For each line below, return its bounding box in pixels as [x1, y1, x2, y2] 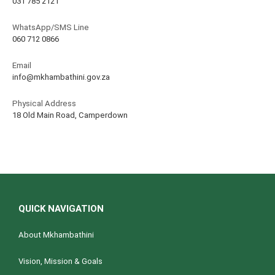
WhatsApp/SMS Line [12, 23, 89, 33]
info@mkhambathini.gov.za [12, 72, 110, 82]
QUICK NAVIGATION [18, 203, 104, 215]
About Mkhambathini [18, 230, 94, 240]
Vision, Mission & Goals [18, 257, 103, 266]
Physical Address [12, 99, 76, 109]
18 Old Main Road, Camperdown [12, 110, 128, 120]
